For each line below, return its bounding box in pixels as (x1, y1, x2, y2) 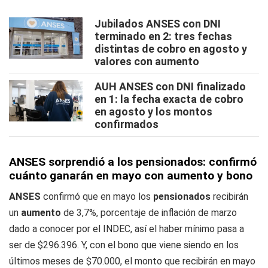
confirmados (95, 118, 159, 131)
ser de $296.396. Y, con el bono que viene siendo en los (9, 239, 239, 251)
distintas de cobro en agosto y (95, 42, 247, 56)
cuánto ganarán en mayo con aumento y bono (9, 169, 252, 183)
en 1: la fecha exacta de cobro (95, 93, 243, 106)
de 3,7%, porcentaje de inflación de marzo (61, 207, 237, 219)
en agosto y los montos (95, 105, 212, 118)
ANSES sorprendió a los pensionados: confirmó (9, 155, 257, 169)
